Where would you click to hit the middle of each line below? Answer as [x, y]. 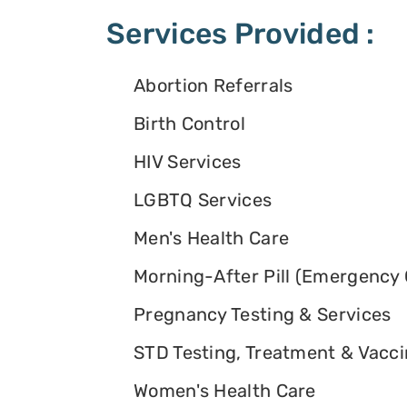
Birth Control [189, 124]
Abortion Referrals [213, 86]
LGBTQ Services [203, 200]
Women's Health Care [225, 391]
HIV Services [188, 162]
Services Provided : [241, 33]
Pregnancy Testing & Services [263, 315]
